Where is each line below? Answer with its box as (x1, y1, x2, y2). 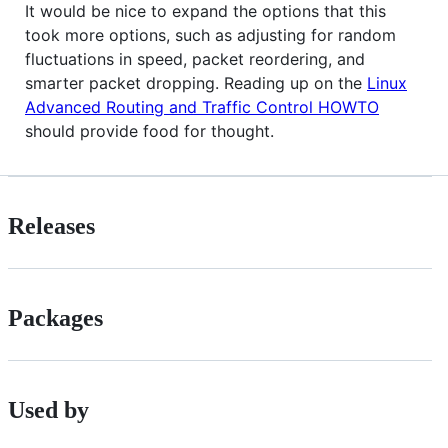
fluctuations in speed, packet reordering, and (25, 48, 365, 69)
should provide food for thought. (25, 120, 274, 141)
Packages (8, 304, 103, 331)
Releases (8, 212, 95, 239)
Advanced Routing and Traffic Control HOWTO (25, 96, 379, 117)
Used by (8, 396, 89, 423)
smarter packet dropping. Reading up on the (25, 72, 367, 93)
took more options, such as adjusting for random (25, 24, 396, 45)
